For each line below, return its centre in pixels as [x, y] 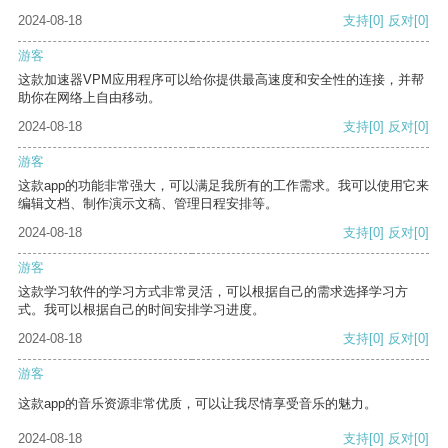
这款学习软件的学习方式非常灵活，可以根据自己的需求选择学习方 [213, 292]
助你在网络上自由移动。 [89, 98]
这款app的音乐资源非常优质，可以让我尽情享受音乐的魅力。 [197, 404]
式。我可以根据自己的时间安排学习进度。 [141, 310]
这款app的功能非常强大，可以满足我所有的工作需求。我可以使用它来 [223, 186]
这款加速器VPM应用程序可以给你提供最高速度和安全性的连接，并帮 [221, 80]
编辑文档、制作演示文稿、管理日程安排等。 [148, 204]
